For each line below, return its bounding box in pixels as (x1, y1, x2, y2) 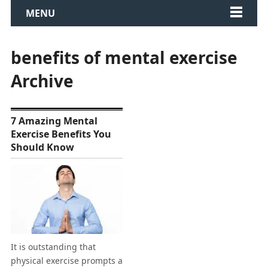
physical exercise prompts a (10, 255, 123, 267)
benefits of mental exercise (10, 46, 237, 69)
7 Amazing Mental (10, 114, 98, 127)
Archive (10, 69, 74, 92)
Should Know (10, 141, 74, 154)
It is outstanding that (10, 241, 96, 253)
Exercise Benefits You (10, 127, 111, 141)
